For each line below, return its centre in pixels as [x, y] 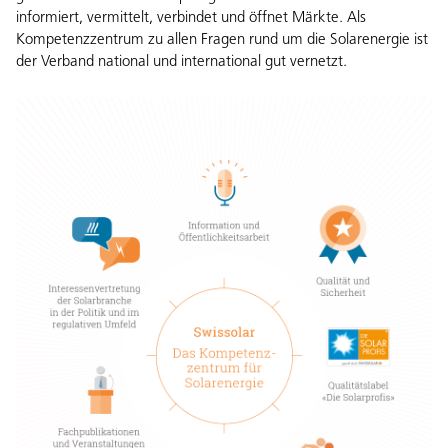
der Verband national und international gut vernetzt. [183, 62]
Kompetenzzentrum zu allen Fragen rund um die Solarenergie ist [222, 40]
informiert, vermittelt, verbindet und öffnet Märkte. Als [191, 18]
